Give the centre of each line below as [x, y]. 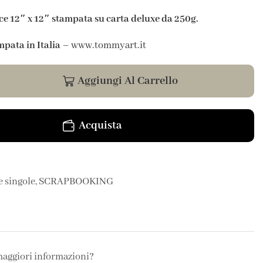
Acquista [101, 126]
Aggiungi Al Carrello [127, 81]
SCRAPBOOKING [76, 182]
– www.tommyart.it [103, 46]
